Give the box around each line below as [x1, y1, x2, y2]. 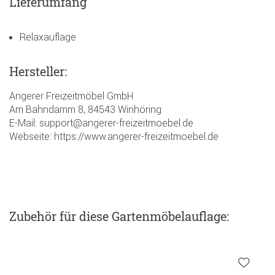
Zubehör [9, 208, 60, 225]
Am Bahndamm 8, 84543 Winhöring [9, 103, 161, 116]
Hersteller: [9, 63, 67, 80]
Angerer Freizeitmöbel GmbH [9, 90, 133, 103]
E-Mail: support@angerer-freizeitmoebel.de [9, 117, 193, 130]
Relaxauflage [20, 31, 76, 44]
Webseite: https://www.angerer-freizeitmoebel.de [9, 130, 219, 143]
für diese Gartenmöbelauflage [60, 208, 227, 225]
